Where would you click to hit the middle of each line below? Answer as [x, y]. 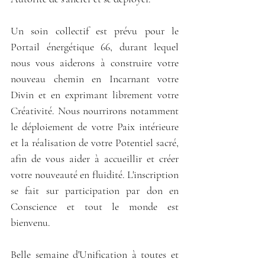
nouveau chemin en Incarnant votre [95, 78]
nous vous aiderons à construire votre [95, 62]
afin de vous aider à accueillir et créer [95, 158]
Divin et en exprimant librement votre [95, 94]
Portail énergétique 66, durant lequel [95, 46]
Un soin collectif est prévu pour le [95, 30]
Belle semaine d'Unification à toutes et [95, 254]
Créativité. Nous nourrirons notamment [95, 110]
